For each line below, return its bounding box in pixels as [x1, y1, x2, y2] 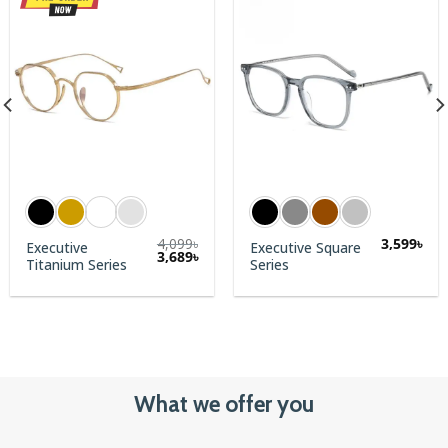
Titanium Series [26, 255, 128, 275]
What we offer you [134, 390, 314, 419]
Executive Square [250, 238, 362, 258]
